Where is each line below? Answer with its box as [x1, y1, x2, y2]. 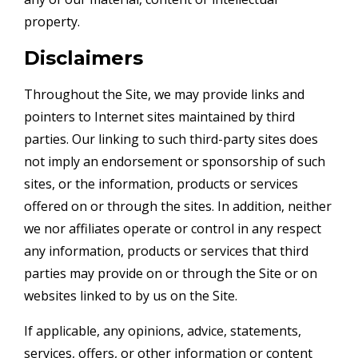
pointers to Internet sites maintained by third [24, 107, 295, 125]
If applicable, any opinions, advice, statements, [24, 321, 301, 340]
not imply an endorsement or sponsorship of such [24, 152, 325, 170]
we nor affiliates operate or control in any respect [24, 219, 321, 237]
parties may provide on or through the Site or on [24, 264, 317, 282]
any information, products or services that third [24, 241, 308, 260]
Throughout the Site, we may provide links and [24, 85, 304, 103]
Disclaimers [24, 46, 143, 70]
